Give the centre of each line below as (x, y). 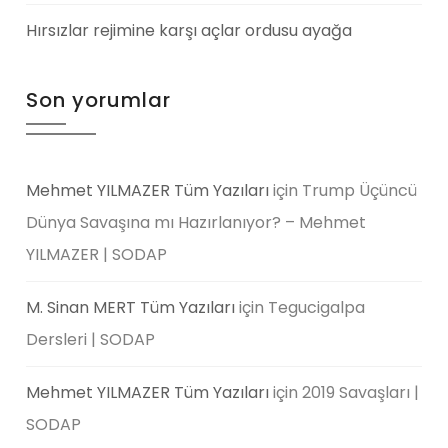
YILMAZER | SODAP (97, 254)
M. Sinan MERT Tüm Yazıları (131, 307)
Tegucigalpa (317, 307)
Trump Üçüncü (360, 190)
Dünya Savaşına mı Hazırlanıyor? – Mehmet (196, 222)
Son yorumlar (99, 99)
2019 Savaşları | (361, 392)
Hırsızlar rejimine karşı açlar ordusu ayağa (189, 30)
